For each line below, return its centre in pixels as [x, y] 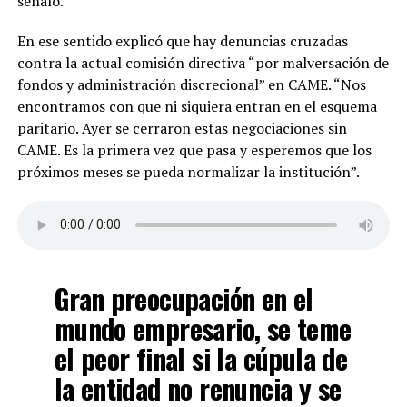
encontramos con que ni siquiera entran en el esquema [197, 106]
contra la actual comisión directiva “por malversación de [203, 62]
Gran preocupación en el [184, 298]
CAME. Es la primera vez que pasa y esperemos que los [194, 149]
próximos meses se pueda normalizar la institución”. [188, 171]
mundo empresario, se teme [203, 328]
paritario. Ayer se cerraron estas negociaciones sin [182, 128]
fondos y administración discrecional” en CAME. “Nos [191, 84]
